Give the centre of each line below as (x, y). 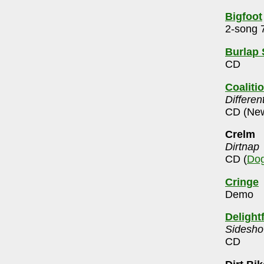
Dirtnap (242, 147)
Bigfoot (244, 17)
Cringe (242, 182)
